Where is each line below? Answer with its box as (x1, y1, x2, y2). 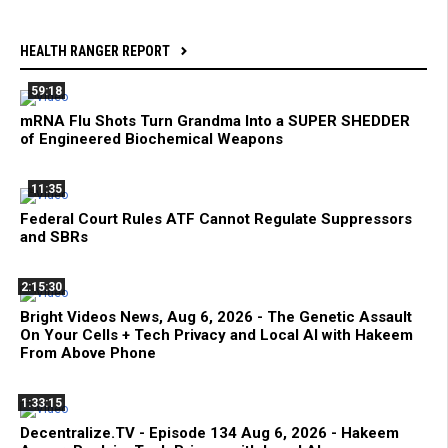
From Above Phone (20, 344, 156, 363)
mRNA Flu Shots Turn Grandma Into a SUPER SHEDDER (20, 112, 410, 131)
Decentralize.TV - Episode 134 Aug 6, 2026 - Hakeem (20, 424, 399, 443)
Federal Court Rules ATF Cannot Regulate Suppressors (20, 210, 412, 229)
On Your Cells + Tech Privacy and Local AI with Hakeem (20, 326, 413, 345)
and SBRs (20, 228, 88, 247)
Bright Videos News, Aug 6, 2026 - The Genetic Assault (20, 308, 412, 327)
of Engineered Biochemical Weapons (20, 130, 283, 149)
